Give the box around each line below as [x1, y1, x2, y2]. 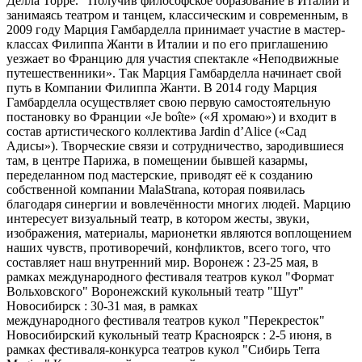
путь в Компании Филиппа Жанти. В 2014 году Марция [6, 80, 317, 95]
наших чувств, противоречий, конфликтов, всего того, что [6, 240, 330, 255]
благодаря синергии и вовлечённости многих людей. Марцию [6, 196, 351, 211]
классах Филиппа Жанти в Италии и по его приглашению [6, 36, 328, 51]
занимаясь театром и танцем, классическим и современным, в [6, 7, 348, 22]
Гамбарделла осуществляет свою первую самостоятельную [6, 95, 330, 109]
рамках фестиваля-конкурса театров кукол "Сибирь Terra [6, 342, 320, 356]
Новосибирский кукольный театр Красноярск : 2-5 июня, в [6, 327, 332, 342]
